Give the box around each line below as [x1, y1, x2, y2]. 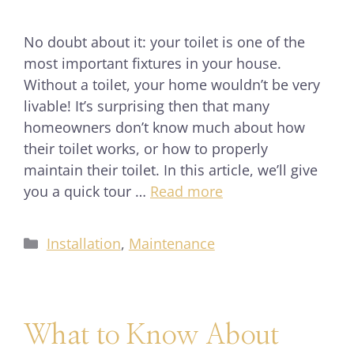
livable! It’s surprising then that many [24, 96, 269, 115]
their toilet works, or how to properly [24, 139, 268, 158]
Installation [46, 234, 121, 253]
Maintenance [128, 234, 215, 253]
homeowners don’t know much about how [24, 118, 305, 137]
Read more [150, 182, 223, 201]
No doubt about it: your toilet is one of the [24, 32, 305, 51]
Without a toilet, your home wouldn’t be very [24, 75, 320, 94]
